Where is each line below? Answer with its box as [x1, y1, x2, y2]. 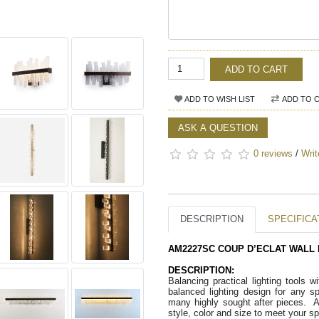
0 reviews [253, 148, 293, 159]
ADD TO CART [225, 64, 288, 75]
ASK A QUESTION [178, 122, 258, 134]
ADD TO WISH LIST [182, 95, 255, 104]
